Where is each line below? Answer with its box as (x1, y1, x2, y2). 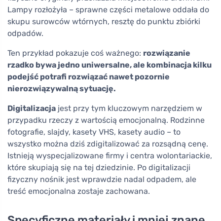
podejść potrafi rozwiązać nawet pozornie (7, 72, 170, 81)
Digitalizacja (7, 104, 56, 113)
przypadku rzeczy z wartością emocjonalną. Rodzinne (7, 115, 205, 125)
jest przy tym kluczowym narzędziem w (56, 104, 202, 113)
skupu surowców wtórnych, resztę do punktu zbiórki (7, 17, 200, 26)
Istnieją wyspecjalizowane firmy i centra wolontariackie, (7, 151, 212, 160)
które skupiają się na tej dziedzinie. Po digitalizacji (7, 163, 190, 172)
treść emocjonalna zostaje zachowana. (7, 186, 150, 196)
